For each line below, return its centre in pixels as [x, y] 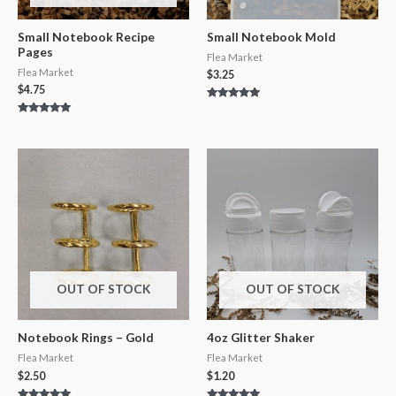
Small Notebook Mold [271, 36]
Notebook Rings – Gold [86, 338]
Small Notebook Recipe [86, 36]
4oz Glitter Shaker [261, 338]
